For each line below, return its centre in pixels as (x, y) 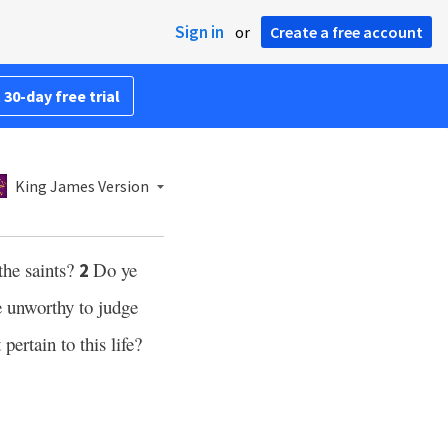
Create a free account (346, 32)
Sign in (199, 32)
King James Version (82, 186)
